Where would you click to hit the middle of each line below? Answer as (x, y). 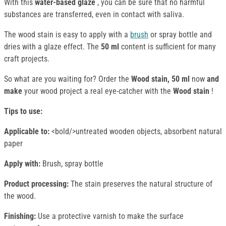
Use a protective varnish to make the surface (111, 216)
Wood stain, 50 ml (161, 79)
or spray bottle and (180, 35)
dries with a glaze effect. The (52, 47)
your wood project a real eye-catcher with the (99, 91)
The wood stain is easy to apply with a (67, 35)
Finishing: (21, 216)
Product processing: (36, 184)
